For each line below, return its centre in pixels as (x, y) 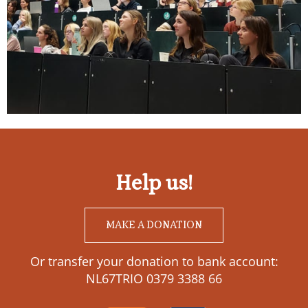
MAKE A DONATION (154, 224)
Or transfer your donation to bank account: (154, 261)
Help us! (154, 183)
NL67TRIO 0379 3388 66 (154, 278)
